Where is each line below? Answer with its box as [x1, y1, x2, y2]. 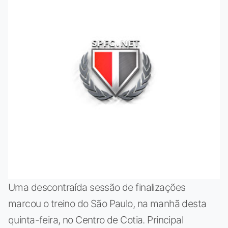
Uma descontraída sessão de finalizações [8, 181, 186, 193]
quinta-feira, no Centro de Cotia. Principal [8, 213, 184, 226]
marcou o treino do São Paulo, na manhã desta [8, 197, 207, 210]
